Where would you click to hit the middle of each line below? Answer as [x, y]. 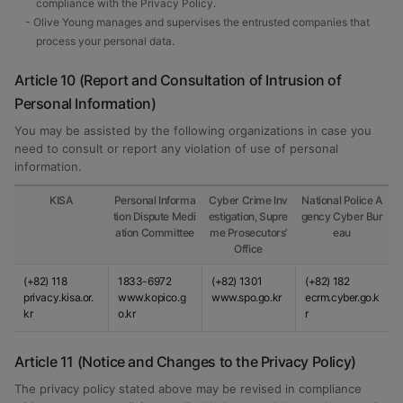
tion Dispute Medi [155, 216]
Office [248, 249]
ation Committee [155, 233]
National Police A [342, 200]
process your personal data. [105, 41]
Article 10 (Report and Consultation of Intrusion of [178, 80]
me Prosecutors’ [248, 233]
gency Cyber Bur [342, 216]
